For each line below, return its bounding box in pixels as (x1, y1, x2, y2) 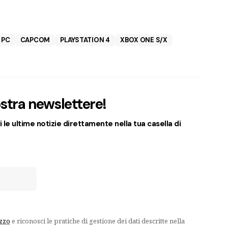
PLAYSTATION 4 (60, 35, 110, 44)
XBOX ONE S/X (120, 35, 167, 44)
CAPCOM (20, 35, 50, 44)
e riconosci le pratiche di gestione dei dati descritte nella (10, 216, 185, 225)
